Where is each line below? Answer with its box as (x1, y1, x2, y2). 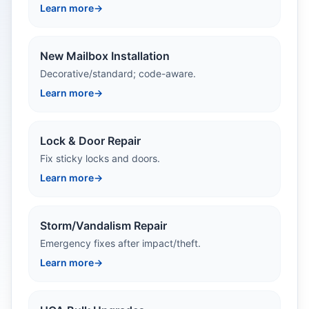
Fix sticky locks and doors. (40, 152, 160, 164)
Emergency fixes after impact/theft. (40, 237, 201, 249)
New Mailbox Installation (40, 49, 170, 63)
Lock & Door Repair (40, 134, 141, 148)
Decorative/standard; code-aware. (40, 68, 196, 79)
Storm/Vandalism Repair (40, 219, 167, 232)
